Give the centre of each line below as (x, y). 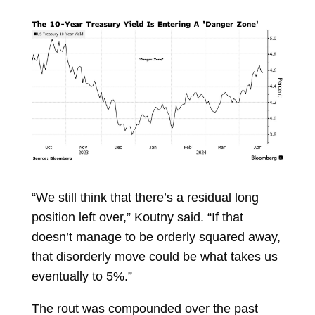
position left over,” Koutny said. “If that (137, 217)
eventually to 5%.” (82, 276)
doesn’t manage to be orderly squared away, (156, 237)
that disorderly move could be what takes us (154, 256)
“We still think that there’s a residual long (145, 197)
